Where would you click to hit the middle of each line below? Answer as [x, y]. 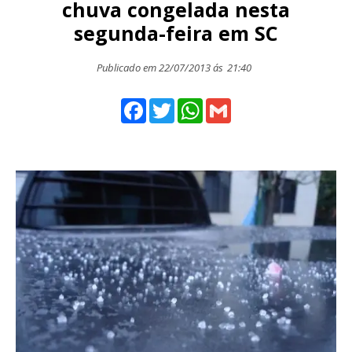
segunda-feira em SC [176, 33]
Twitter [196, 105]
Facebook [174, 105]
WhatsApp [233, 105]
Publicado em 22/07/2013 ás [160, 68]
